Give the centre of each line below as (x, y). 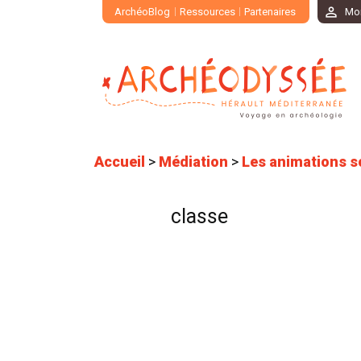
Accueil (120, 162)
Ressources (207, 12)
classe (199, 217)
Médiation (193, 162)
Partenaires (270, 12)
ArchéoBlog (142, 12)
